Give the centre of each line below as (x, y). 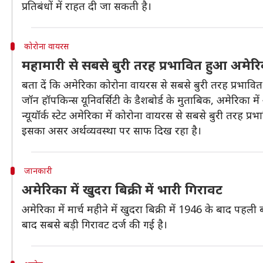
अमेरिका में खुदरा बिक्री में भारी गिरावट (122, 189)
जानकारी (38, 171)
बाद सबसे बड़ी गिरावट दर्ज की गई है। (95, 224)
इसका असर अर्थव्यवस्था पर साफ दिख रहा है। (112, 130)
